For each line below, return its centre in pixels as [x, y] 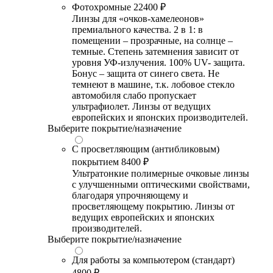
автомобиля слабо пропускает [134, 95]
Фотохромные [101, 7]
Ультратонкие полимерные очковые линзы [161, 173]
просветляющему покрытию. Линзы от [153, 206]
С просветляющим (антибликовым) [146, 149]
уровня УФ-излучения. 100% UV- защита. [158, 62]
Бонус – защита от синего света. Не [146, 73]
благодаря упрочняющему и [130, 195]
